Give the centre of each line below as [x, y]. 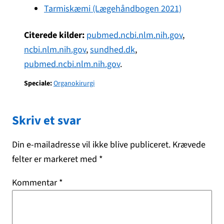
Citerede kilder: [54, 35]
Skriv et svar [46, 120]
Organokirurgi [74, 83]
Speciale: [38, 83]
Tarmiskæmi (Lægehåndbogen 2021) [113, 8]
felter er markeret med [55, 159]
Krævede [189, 144]
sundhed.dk [112, 49]
